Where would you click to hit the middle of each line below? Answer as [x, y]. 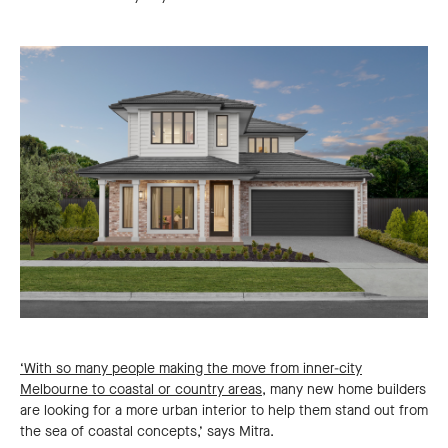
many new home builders [346, 390]
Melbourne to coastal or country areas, [143, 390]
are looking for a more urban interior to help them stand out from [224, 411]
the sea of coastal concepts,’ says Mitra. [147, 432]
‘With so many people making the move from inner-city [191, 369]
